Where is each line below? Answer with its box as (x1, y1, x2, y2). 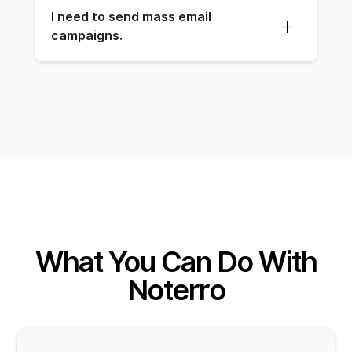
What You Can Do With (35, 244, 317, 279)
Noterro (126, 273, 225, 307)
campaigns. (50, 28, 123, 44)
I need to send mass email (50, 9, 211, 25)
